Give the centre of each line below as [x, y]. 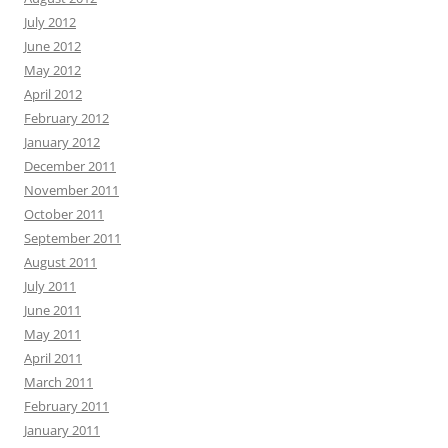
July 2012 [50, 22]
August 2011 [60, 262]
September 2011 [72, 238]
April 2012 [53, 94]
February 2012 [66, 118]
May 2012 [52, 70]
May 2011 [52, 334]
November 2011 [71, 190]
